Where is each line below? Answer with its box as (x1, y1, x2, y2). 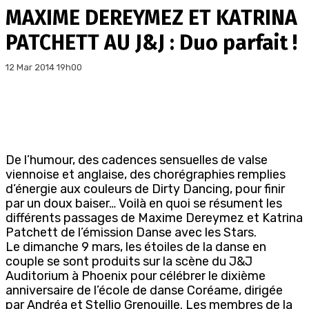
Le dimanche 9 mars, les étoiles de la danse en (6, 239, 266, 255)
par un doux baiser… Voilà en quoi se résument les (6, 195, 282, 211)
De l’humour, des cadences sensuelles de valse (6, 152, 268, 168)
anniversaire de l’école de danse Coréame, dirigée (6, 282, 283, 298)
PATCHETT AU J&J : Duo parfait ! (6, 30, 297, 55)
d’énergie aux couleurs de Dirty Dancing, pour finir (6, 181, 285, 197)
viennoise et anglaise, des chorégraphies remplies (6, 166, 286, 182)
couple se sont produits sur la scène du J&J (6, 253, 252, 269)
